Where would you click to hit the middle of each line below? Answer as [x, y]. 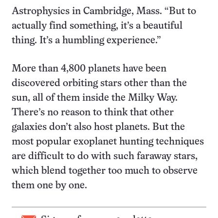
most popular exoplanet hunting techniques [108, 142]
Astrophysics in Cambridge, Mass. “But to [104, 11]
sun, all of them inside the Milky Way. [95, 98]
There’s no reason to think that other [93, 113]
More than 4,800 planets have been [89, 69]
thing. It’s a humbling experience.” [86, 41]
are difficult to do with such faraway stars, [105, 156]
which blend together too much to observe [105, 171]
